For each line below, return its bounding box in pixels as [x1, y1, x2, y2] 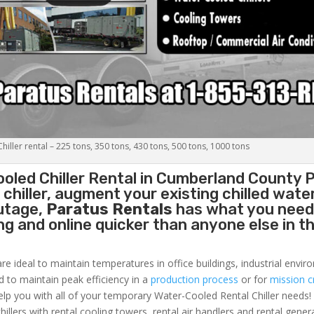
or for [238, 273, 271, 287]
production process [151, 273, 239, 287]
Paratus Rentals [46, 200, 173, 219]
